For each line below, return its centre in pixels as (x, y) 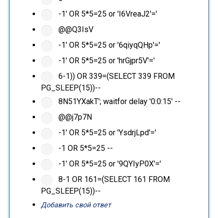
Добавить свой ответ (76, 205)
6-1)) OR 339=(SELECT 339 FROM (115, 76)
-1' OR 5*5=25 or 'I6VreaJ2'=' (107, 14)
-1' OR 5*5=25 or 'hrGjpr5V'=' (105, 61)
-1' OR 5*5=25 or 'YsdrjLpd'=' (106, 133)
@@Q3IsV (75, 30)
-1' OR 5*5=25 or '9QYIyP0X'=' (109, 164)
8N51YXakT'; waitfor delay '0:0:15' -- (118, 102)
